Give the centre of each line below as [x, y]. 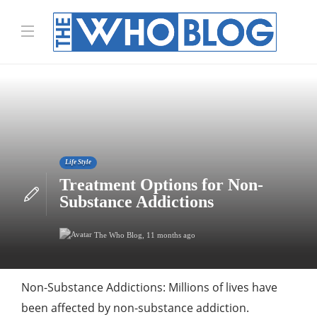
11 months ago [171, 235]
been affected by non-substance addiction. [135, 308]
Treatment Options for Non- [161, 184]
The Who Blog [118, 235]
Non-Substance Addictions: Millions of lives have [149, 287]
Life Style [78, 162]
